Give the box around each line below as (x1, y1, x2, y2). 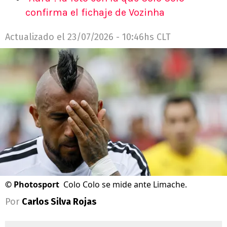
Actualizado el (5, 31, 67, 43)
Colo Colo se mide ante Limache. (63, 178, 187, 190)
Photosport (14, 178, 59, 190)
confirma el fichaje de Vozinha (25, 7, 165, 19)
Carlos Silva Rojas (22, 196, 96, 207)
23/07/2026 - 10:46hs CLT (67, 31, 171, 43)
